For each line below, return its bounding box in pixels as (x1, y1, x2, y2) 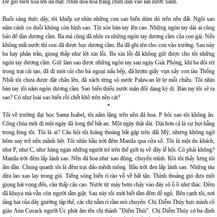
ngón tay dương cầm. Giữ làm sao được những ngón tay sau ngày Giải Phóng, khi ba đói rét (2, 59, 215, 66)
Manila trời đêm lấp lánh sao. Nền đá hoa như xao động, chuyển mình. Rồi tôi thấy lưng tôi (2, 155, 215, 162)
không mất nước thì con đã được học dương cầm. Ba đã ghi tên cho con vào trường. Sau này (2, 42, 215, 48)
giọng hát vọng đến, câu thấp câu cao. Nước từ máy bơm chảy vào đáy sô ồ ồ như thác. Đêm (2, 181, 215, 188)
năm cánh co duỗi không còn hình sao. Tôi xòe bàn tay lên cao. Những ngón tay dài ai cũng (2, 24, 215, 31)
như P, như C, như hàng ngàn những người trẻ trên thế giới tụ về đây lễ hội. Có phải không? (2, 146, 215, 153)
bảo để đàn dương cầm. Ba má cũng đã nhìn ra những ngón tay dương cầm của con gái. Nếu (2, 33, 215, 40)
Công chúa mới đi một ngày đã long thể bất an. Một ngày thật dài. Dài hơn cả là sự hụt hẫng (2, 120, 215, 127)
